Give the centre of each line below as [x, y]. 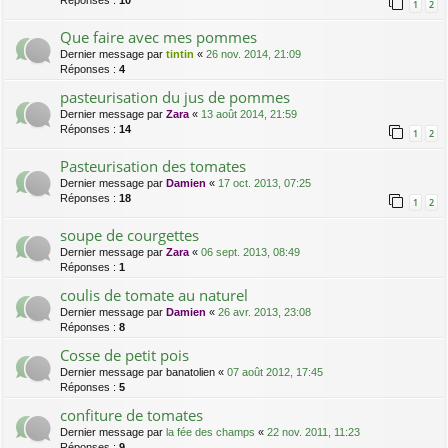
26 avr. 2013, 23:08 [264, 312]
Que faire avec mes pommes [158, 37]
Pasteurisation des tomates [153, 166]
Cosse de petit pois [124, 355]
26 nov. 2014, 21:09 [253, 54]
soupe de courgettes [129, 235]
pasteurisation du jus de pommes [175, 97]
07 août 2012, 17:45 [275, 372]
